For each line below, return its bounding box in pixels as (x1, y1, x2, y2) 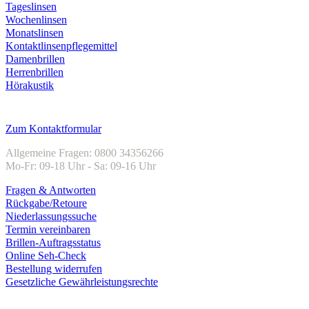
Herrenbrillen (6, 66, 63, 78)
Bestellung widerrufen (6, 263, 102, 275)
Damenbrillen (6, 52, 65, 65)
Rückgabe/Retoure (6, 197, 87, 210)
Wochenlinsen (6, 13, 67, 26)
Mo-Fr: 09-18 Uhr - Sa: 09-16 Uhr (6, 160, 156, 172)
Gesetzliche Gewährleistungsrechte (6, 276, 158, 288)
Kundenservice (6, 102, 112, 121)
